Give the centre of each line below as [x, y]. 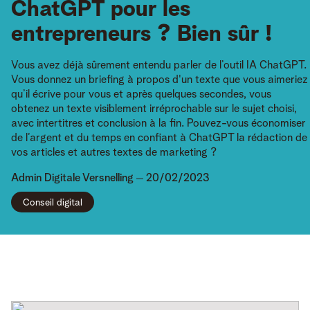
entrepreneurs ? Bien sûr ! [142, 35]
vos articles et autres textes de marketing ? [114, 153]
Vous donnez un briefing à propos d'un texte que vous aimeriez [159, 80]
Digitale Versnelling [89, 178]
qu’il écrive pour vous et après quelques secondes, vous [141, 94]
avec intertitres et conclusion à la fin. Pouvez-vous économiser [158, 124]
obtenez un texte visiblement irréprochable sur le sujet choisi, [154, 109]
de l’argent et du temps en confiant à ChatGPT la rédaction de [159, 138]
